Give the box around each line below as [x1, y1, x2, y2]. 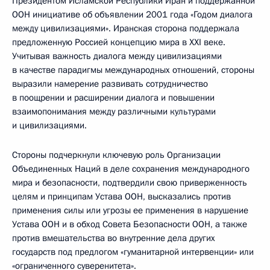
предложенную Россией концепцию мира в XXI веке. [12, 36, 225, 48]
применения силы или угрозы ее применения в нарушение [12, 204, 248, 216]
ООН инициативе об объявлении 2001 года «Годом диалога [12, 8, 253, 20]
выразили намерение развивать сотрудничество [12, 78, 208, 90]
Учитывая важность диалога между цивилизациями [12, 50, 222, 62]
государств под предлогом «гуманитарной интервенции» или [12, 246, 254, 258]
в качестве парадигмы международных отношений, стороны [12, 64, 254, 76]
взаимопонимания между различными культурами [12, 105, 216, 118]
